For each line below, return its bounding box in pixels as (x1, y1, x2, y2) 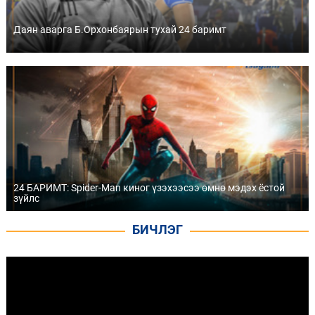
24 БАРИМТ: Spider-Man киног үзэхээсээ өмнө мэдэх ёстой (13, 181, 285, 193)
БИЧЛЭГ (132, 221, 183, 237)
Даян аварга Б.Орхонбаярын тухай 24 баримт (13, 23, 226, 35)
